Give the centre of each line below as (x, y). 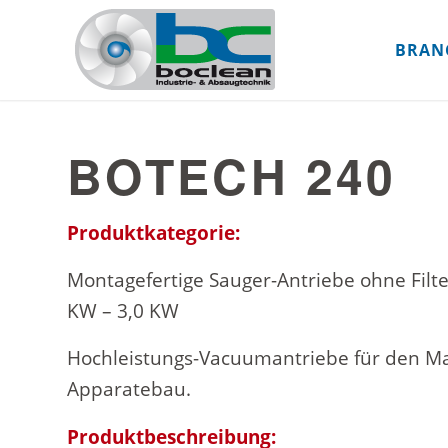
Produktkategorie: (153, 233)
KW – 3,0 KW (123, 311)
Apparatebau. (129, 389)
